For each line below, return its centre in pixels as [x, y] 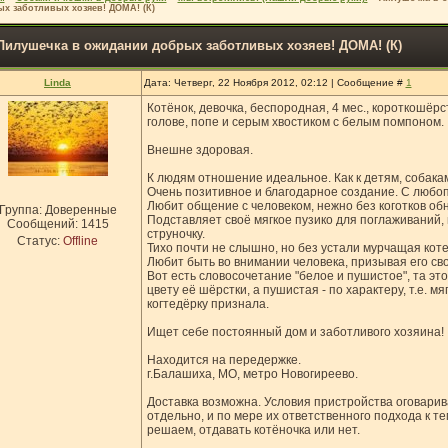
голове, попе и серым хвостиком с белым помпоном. [295, 122]
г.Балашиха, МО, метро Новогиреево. [252, 374]
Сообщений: [43, 224]
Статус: [40, 241]
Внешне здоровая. [199, 150]
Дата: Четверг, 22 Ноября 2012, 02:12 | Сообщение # [274, 82]
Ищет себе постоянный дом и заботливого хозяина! [295, 332]
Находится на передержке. [223, 360]
